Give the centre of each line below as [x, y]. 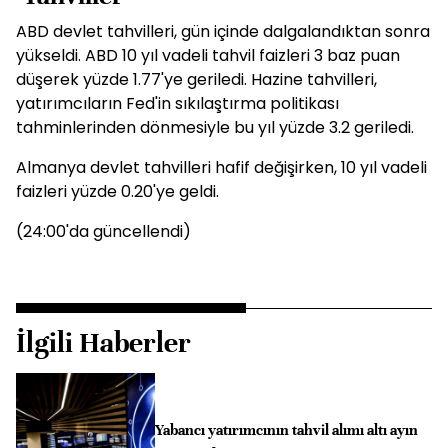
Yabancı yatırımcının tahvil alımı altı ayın [286, 430]
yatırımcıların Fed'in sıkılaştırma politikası [177, 103]
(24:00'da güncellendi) [103, 231]
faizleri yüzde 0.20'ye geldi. [117, 191]
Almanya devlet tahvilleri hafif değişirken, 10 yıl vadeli [221, 167]
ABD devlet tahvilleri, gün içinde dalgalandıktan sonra [223, 31]
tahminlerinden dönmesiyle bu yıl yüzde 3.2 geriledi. [215, 127]
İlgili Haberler [103, 343]
